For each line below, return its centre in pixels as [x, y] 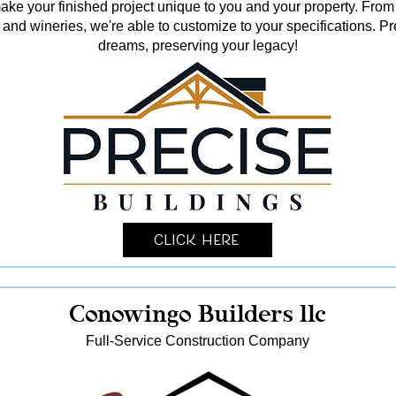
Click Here [196, 240]
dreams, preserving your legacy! [198, 46]
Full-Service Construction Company [198, 341]
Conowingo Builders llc [198, 313]
